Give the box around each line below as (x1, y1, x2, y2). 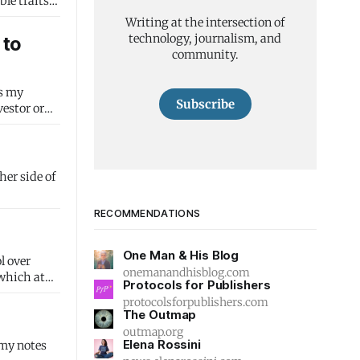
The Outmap (122, 307, 197, 322)
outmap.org (122, 325, 183, 339)
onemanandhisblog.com (122, 265, 250, 280)
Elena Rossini (122, 337, 201, 352)
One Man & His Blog (122, 247, 239, 263)
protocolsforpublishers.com (122, 295, 268, 309)
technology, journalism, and (129, 31, 282, 46)
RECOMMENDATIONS (93, 207, 201, 219)
